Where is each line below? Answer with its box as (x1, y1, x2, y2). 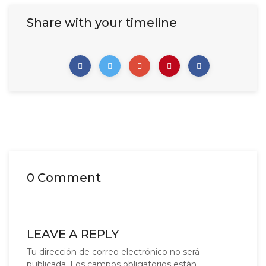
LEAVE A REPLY (27, 227, 119, 241)
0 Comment (27, 170, 101, 185)
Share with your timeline (27, 15, 177, 30)
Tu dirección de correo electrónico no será (27, 246, 199, 257)
